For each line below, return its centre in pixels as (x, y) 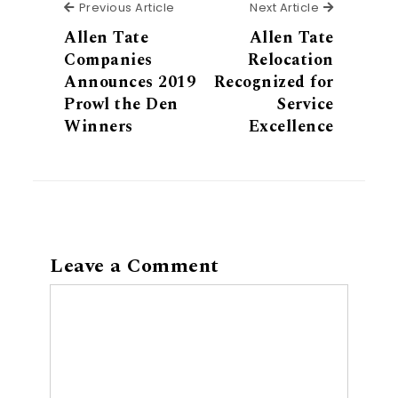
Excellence (291, 126)
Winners (99, 126)
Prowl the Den (121, 104)
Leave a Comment (135, 267)
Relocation (291, 60)
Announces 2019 (130, 82)
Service (306, 104)
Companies (108, 60)
